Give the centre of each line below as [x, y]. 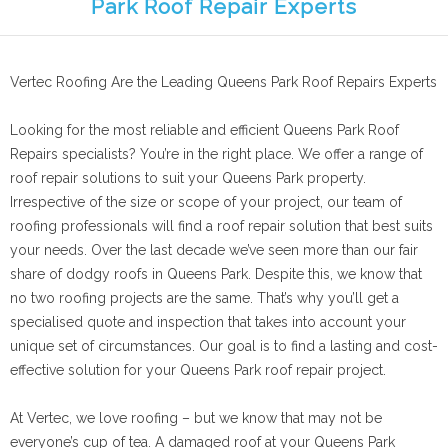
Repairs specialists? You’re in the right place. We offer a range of [216, 154]
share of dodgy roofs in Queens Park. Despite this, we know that [216, 274]
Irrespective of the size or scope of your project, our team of [206, 202]
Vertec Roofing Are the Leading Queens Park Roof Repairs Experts [223, 82]
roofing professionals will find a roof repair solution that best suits [221, 226]
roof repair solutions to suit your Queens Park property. [188, 178]
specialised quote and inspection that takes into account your [208, 322]
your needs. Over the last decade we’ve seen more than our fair [214, 250]
